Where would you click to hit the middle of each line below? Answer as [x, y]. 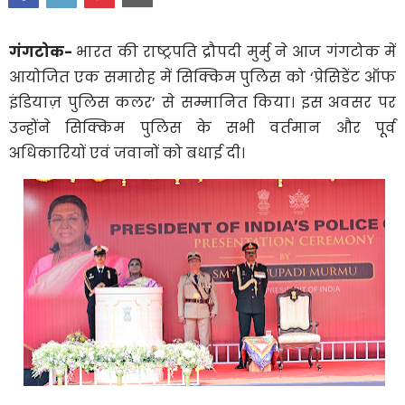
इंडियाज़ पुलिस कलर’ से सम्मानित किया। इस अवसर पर [202, 102]
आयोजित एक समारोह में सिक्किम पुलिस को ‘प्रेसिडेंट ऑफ [202, 77]
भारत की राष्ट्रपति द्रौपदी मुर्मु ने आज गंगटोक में [236, 52]
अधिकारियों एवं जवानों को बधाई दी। [127, 153]
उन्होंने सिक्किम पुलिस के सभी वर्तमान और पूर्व [202, 127]
